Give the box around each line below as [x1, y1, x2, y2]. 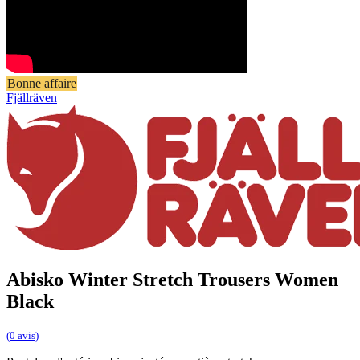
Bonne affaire [7, 76, 76, 90]
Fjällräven [6, 90, 57, 104]
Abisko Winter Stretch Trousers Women [6, 268, 338, 290]
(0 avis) [6, 329, 39, 342]
